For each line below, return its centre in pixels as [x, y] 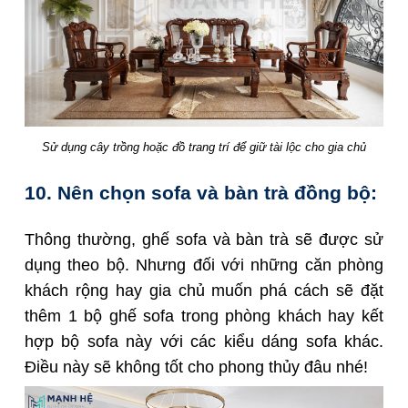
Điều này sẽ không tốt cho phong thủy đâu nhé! [196, 367]
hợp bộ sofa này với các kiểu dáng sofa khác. [204, 342]
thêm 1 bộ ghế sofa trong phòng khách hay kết [204, 316]
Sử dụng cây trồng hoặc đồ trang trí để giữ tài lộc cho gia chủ [204, 148]
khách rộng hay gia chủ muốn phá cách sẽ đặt [204, 291]
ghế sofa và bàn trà [215, 240]
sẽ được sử [337, 240]
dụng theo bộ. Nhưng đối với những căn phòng [204, 265]
